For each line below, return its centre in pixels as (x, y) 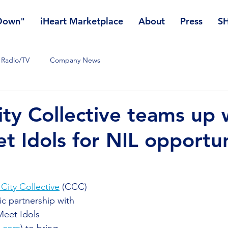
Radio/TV (15, 60)
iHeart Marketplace (82, 21)
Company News (75, 60)
